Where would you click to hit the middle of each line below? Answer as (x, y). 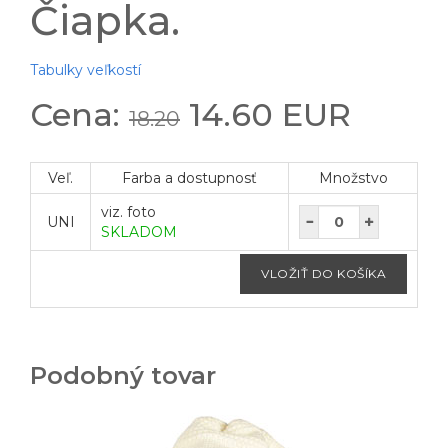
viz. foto (128, 211)
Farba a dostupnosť (189, 177)
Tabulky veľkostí (85, 69)
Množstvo (353, 177)
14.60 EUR (265, 114)
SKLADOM (139, 231)
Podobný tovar (123, 375)
